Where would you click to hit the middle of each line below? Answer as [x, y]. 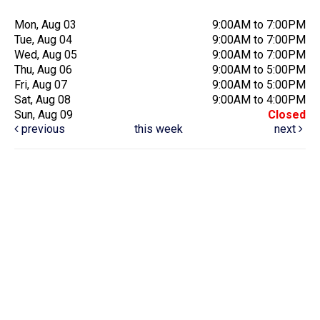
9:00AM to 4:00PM [259, 99]
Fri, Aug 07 [41, 84]
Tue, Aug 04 [43, 39]
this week [158, 129]
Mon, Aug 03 [45, 24]
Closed [287, 114]
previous [42, 129]
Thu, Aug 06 [43, 69]
